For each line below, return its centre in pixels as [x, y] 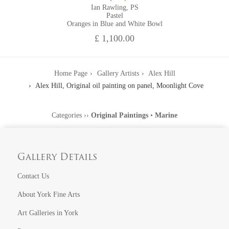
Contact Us [33, 176]
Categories [67, 115]
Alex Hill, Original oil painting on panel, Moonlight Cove [118, 85]
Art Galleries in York [48, 213]
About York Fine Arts [49, 194]
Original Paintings [120, 115]
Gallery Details [58, 157]
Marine [166, 115]
